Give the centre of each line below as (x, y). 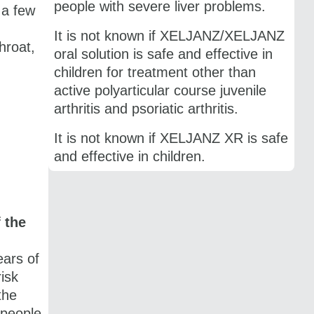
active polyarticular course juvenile (160, 90)
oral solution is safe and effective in (163, 54)
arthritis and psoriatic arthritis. (146, 108)
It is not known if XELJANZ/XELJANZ (169, 35)
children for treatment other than (155, 72)
